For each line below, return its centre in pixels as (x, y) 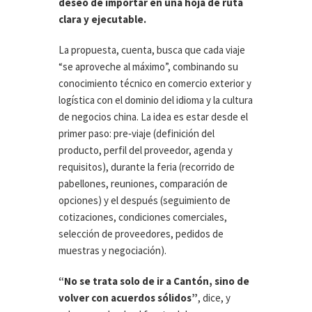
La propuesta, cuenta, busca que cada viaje (152, 50)
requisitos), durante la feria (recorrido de (147, 167)
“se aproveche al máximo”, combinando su (148, 67)
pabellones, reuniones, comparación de (143, 184)
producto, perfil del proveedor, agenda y (146, 150)
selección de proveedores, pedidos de (141, 234)
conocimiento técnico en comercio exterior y (155, 84)
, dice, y (214, 298)
